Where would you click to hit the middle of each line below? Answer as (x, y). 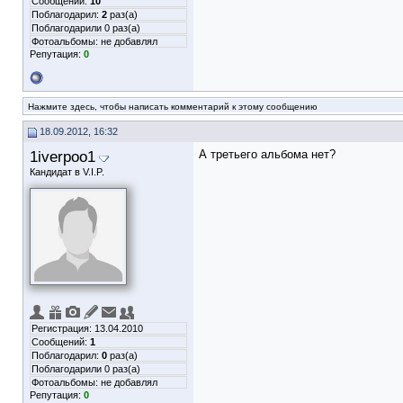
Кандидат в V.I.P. (67, 172)
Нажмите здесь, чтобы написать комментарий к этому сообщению (173, 107)
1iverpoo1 (63, 157)
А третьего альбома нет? (269, 154)
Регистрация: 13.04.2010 (87, 328)
